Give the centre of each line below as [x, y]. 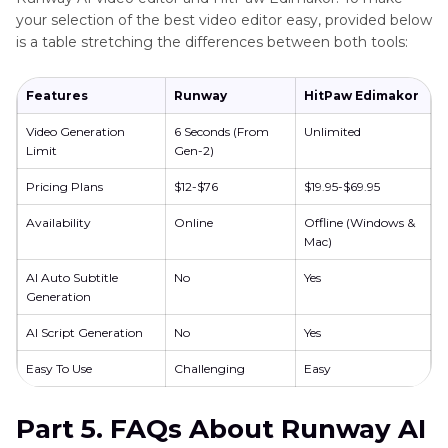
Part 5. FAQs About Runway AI [221, 429]
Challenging [209, 369]
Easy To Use [59, 369]
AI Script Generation [84, 333]
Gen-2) [194, 151]
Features [57, 96]
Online [193, 223]
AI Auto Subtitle [72, 278]
